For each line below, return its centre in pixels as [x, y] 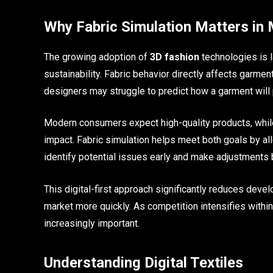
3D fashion [175, 57]
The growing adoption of [97, 57]
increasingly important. [92, 223]
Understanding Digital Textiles [144, 263]
